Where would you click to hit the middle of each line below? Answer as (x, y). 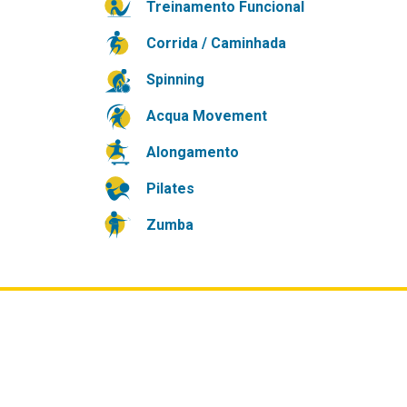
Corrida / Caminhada (216, 43)
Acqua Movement (206, 115)
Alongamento (192, 152)
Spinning (175, 79)
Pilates (170, 188)
